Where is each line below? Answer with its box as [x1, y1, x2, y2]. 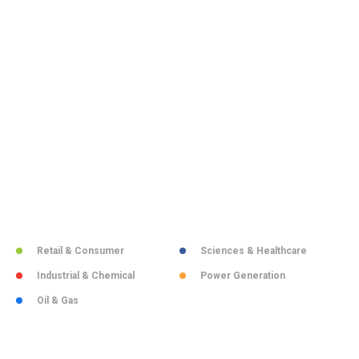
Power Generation [200, 270, 285, 281]
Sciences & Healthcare [200, 245, 307, 256]
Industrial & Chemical [37, 270, 135, 281]
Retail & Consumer [37, 245, 124, 256]
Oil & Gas [37, 295, 79, 306]
